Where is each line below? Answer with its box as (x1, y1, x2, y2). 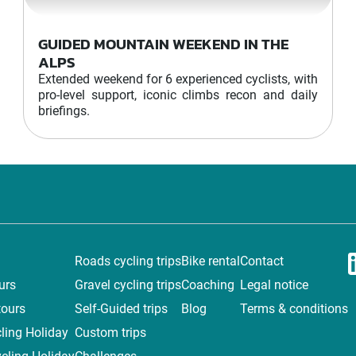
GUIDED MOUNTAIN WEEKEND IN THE (38, 33, 289, 56)
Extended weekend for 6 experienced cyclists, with (38, 72, 318, 87)
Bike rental (181, 253, 240, 269)
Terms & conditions (240, 301, 348, 316)
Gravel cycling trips (75, 277, 181, 292)
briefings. (38, 103, 91, 118)
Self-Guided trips (75, 301, 168, 316)
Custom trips (75, 325, 146, 340)
